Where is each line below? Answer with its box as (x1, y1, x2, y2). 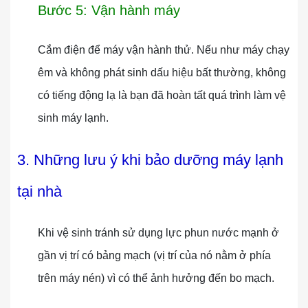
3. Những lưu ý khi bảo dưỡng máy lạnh (17, 151, 283, 168)
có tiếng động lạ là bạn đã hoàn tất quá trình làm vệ (38, 89, 286, 101)
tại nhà (17, 183, 62, 200)
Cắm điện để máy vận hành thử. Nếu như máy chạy (38, 44, 289, 56)
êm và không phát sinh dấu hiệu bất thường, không (38, 67, 286, 78)
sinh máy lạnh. (38, 112, 109, 124)
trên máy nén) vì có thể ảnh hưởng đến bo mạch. (38, 272, 274, 284)
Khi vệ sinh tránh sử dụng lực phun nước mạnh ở (38, 227, 279, 239)
